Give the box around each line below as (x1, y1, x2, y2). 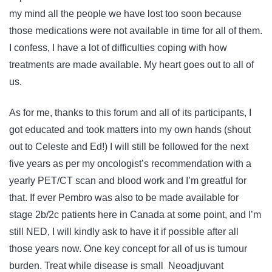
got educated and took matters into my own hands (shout (9, 124, 251, 135)
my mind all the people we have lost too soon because (9, 8, 242, 19)
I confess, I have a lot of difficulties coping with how (9, 42, 227, 53)
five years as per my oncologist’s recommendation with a (9, 158, 251, 169)
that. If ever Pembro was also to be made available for (9, 192, 239, 203)
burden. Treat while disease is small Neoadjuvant (9, 260, 223, 271)
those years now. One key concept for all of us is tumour (9, 243, 247, 254)
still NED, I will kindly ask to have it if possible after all (9, 226, 239, 237)
